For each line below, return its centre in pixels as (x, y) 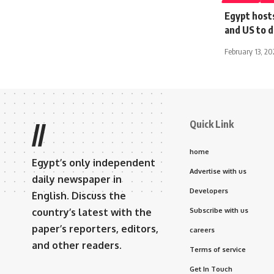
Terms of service (218, 249)
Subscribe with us (219, 210)
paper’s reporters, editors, (95, 228)
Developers (209, 191)
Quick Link (212, 124)
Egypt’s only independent (94, 162)
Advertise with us (218, 171)
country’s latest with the (92, 212)
